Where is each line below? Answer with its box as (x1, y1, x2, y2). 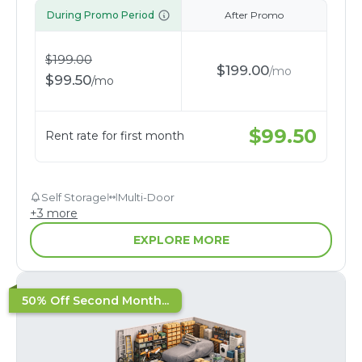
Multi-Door (118, 190, 175, 204)
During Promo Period (46, 8, 154, 21)
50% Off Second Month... (22, 293, 169, 308)
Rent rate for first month (45, 128, 184, 144)
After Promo (225, 8, 284, 21)
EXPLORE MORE (133, 232, 229, 247)
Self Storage (41, 190, 107, 204)
